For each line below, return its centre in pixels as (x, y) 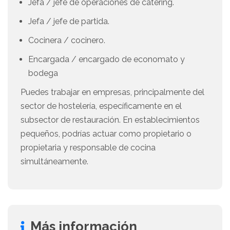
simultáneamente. (54, 162)
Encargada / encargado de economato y (107, 60)
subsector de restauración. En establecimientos (110, 120)
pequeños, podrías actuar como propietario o (106, 134)
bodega (43, 73)
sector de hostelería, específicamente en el (101, 106)
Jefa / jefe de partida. (69, 22)
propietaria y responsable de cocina (88, 148)
